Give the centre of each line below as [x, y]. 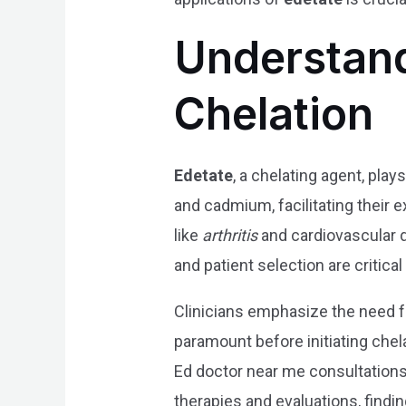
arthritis [230, 236]
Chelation [274, 114]
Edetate [204, 176]
